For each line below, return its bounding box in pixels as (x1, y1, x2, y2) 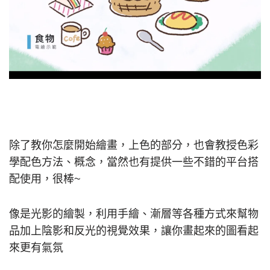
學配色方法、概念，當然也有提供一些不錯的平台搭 (9, 155, 259, 168)
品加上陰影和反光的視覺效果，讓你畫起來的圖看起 (9, 224, 259, 237)
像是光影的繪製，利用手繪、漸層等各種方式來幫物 (9, 207, 259, 220)
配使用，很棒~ (9, 172, 81, 185)
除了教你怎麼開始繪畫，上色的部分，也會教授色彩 (9, 139, 259, 151)
